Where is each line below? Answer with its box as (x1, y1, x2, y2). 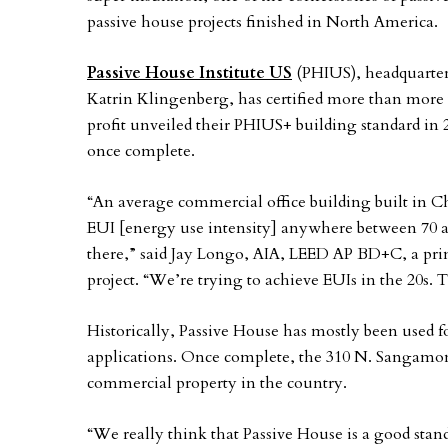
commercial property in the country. (87, 372, 347, 394)
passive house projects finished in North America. (87, 11, 438, 33)
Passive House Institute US (87, 62, 292, 84)
